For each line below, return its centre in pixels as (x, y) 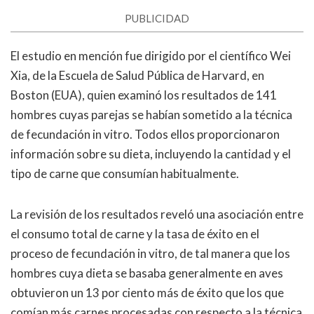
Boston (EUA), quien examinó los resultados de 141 (144, 95)
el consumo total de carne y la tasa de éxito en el (135, 234)
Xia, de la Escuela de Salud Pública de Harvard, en (137, 76)
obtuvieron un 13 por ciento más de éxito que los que (147, 293)
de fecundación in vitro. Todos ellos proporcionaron (145, 135)
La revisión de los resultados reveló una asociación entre (157, 214)
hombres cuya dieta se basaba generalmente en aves (147, 273)
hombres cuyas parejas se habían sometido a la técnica (151, 115)
